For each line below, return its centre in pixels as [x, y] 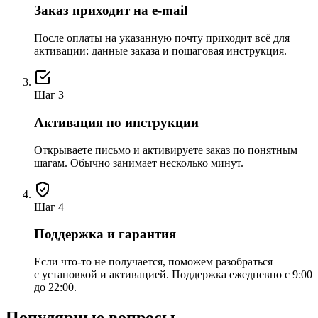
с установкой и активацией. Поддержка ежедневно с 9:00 [173, 275]
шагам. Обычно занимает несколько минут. [139, 163]
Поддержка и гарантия [105, 234]
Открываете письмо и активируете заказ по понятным [166, 150]
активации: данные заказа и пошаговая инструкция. [160, 51]
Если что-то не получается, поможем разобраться [153, 262]
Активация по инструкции [116, 122]
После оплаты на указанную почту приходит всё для [162, 38]
